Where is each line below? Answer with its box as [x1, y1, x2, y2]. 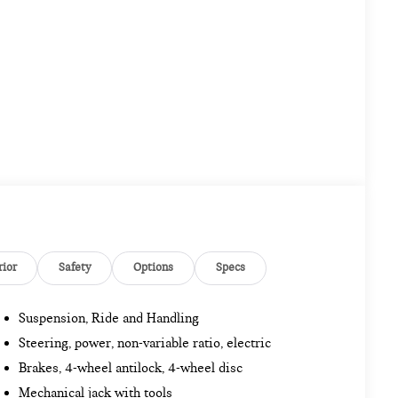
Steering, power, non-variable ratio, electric [19, 334, 272, 351]
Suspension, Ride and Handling [19, 309, 200, 326]
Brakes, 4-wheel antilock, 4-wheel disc [19, 359, 243, 376]
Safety [59, 260, 92, 275]
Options [133, 260, 173, 275]
